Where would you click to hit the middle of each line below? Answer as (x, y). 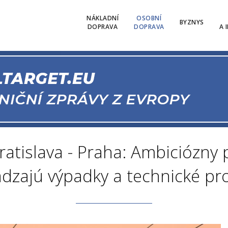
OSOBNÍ (149, 18)
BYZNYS (192, 22)
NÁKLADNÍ (103, 18)
